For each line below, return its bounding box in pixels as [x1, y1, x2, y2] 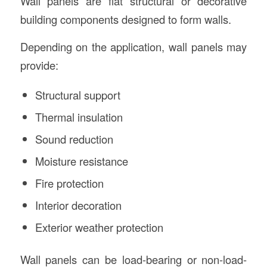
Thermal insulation [35, 109, 123, 125]
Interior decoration [35, 197, 122, 213]
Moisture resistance [35, 153, 128, 169]
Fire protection [35, 175, 104, 191]
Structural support [35, 87, 120, 103]
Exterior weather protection [35, 219, 163, 235]
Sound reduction [35, 131, 113, 147]
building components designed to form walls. [20, 11, 231, 27]
